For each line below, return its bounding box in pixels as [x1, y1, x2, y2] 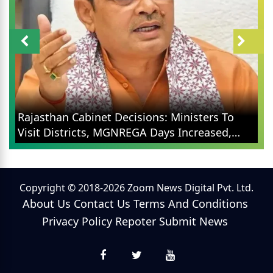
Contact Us [73, 196, 130, 211]
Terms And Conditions [133, 196, 248, 211]
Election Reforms [18, 140, 105, 155]
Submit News [159, 213, 228, 229]
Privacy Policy [42, 213, 112, 229]
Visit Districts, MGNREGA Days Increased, [18, 124, 232, 140]
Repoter [115, 213, 156, 229]
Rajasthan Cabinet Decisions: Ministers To [18, 109, 234, 124]
